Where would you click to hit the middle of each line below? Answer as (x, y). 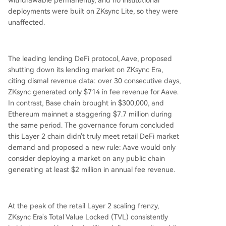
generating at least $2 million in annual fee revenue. (92, 169)
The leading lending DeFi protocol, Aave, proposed (90, 59)
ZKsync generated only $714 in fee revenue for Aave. (93, 92)
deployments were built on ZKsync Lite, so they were (93, 11)
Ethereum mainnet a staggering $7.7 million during (90, 114)
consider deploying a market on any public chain (87, 158)
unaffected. (26, 22)
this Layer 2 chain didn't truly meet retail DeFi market (94, 136)
